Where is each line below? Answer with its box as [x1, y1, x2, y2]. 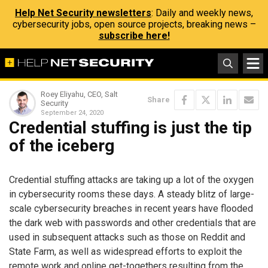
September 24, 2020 [41, 109, 103, 117]
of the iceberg [9, 136, 114, 156]
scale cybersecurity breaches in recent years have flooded [9, 202, 253, 214]
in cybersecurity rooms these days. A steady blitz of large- [9, 188, 254, 200]
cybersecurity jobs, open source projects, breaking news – [12, 19, 256, 30]
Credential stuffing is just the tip [9, 118, 252, 138]
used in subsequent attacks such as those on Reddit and [9, 231, 245, 243]
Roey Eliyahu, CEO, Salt [41, 90, 118, 99]
